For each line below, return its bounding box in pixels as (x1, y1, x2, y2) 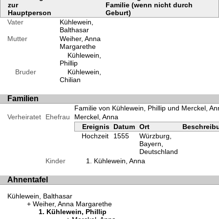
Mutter (7, 34, 27, 43)
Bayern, (139, 139, 164, 148)
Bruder (7, 67, 36, 76)
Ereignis (82, 122, 109, 131)
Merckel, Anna (74, 112, 118, 121)
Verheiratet (7, 112, 41, 121)
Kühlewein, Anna (93, 156, 145, 165)
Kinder (45, 156, 66, 165)
